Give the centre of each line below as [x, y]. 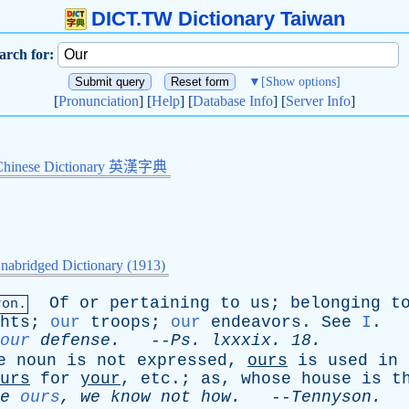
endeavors [256, 322]
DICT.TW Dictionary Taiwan [218, 19]
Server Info [318, 101]
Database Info [233, 101]
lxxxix [241, 341]
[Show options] [301, 82]
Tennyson [331, 397]
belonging [336, 303]
